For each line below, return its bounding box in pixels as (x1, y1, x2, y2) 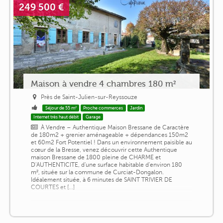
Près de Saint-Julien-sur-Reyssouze (41, 93, 138, 101)
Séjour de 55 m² (45, 105, 77, 111)
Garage (85, 114, 101, 119)
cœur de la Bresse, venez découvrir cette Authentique (30, 146, 177, 153)
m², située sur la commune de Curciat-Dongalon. (30, 168, 164, 176)
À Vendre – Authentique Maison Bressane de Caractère (41, 123, 190, 131)
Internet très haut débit (33, 114, 79, 119)
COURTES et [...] (30, 183, 75, 191)
